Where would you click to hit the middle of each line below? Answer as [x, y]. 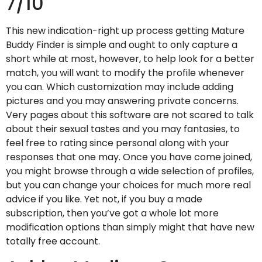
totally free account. [53, 241]
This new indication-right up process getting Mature [125, 30]
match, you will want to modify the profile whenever [125, 73]
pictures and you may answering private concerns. [122, 101]
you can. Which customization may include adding [120, 87]
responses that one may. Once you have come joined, [129, 157]
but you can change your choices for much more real [128, 185]
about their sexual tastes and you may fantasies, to [123, 129]
